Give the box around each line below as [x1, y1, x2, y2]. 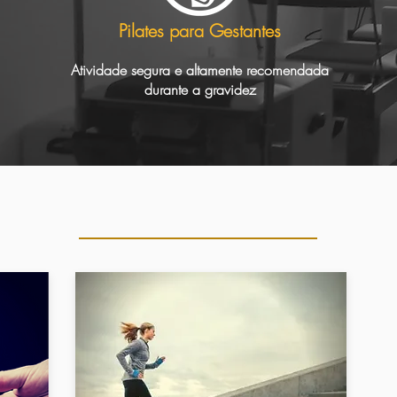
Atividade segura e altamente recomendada [71, 60, 329, 81]
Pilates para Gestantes [119, 19, 281, 43]
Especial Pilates [97, 180, 300, 225]
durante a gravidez [144, 80, 256, 100]
